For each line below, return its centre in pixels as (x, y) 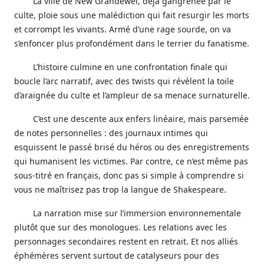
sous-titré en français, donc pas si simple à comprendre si (129, 175)
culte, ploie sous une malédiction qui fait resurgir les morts (132, 15)
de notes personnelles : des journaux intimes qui (111, 133)
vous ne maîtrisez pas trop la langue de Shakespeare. (120, 189)
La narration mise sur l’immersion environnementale (137, 213)
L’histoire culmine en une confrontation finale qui (130, 67)
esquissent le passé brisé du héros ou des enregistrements (132, 147)
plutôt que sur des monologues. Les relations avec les (121, 227)
